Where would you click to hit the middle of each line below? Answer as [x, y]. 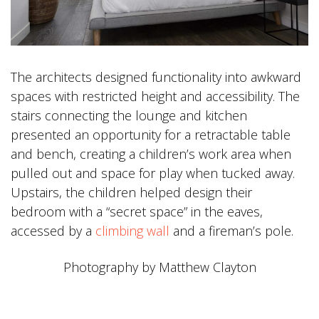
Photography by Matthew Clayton [159, 267]
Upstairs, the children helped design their [131, 193]
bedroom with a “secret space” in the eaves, [137, 212]
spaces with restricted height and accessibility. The [155, 96]
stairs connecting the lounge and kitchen [129, 116]
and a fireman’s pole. [231, 231]
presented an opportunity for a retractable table [151, 135]
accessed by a [53, 231]
